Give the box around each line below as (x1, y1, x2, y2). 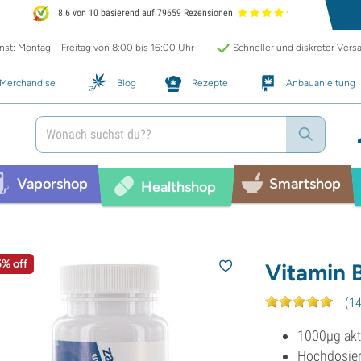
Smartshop (268, 174, 341, 193)
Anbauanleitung (286, 77, 355, 89)
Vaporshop (16, 174, 88, 193)
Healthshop (140, 177, 216, 196)
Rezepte (192, 77, 228, 89)
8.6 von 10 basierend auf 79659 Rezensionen (56, 7, 234, 19)
